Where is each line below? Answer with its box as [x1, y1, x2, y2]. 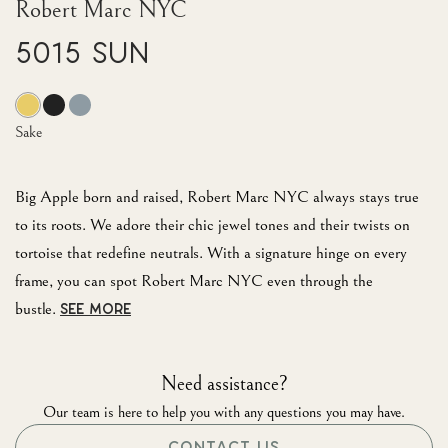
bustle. [15, 299, 56, 320]
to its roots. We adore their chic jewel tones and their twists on [15, 215, 410, 236]
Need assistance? [160, 373, 288, 397]
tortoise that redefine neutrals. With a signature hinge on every [15, 243, 407, 264]
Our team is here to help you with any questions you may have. [43, 403, 405, 422]
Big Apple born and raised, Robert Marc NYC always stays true [15, 187, 419, 208]
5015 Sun [15, 34, 149, 74]
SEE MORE [60, 300, 131, 320]
